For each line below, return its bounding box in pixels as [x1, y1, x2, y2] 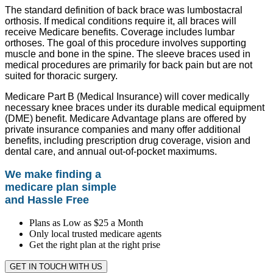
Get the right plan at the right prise [29, 239, 160, 250]
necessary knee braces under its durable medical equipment [5, 102, 264, 113]
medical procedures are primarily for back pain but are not [5, 60, 252, 71]
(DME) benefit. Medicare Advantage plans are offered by [5, 113, 246, 124]
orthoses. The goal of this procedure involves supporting [5, 38, 246, 49]
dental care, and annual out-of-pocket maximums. [5, 146, 217, 157]
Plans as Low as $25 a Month [29, 218, 143, 229]
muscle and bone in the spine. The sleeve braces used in [5, 49, 250, 60]
